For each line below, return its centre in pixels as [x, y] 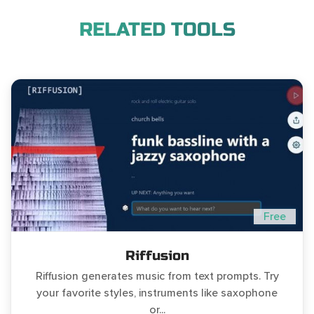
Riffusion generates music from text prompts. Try [157, 277]
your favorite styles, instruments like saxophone [157, 293]
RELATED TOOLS [157, 30]
